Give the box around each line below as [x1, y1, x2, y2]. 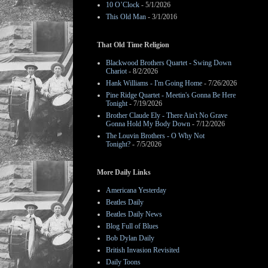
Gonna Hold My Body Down [106, 120, 190, 128]
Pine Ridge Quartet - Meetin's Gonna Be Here [106, 91, 236, 99]
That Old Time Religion [97, 41, 169, 49]
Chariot [106, 67, 127, 75]
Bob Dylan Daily [106, 234, 154, 242]
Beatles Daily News [106, 210, 162, 218]
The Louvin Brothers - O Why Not [106, 132, 205, 140]
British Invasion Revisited [106, 246, 179, 254]
